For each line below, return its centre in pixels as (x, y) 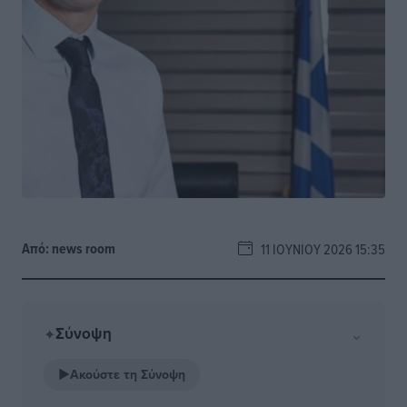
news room (84, 248)
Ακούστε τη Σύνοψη (128, 374)
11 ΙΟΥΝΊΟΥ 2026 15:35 (319, 249)
